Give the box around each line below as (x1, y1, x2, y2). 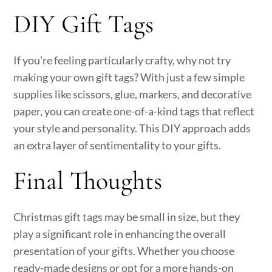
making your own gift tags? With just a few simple (13, 70, 245, 84)
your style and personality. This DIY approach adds (13, 121, 251, 135)
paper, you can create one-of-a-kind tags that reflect (13, 104, 255, 118)
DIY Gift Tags (13, 8, 154, 39)
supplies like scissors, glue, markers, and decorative (13, 87, 252, 101)
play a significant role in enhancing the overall (13, 227, 226, 240)
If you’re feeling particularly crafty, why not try (13, 53, 231, 67)
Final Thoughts (13, 165, 163, 196)
